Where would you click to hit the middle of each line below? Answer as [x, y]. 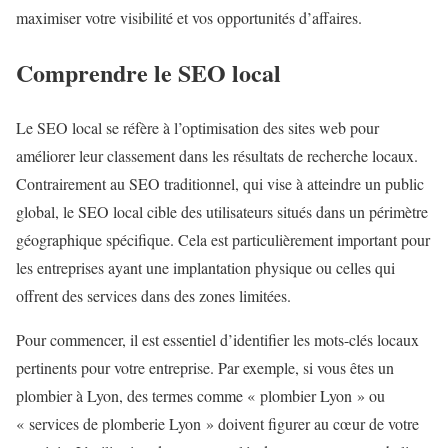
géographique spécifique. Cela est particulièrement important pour [223, 239]
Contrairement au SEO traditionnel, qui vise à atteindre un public [220, 183]
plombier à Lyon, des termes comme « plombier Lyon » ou [200, 395]
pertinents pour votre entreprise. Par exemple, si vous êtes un [205, 367]
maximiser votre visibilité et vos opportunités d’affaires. [189, 18]
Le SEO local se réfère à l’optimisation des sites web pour [197, 127]
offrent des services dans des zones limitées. [153, 295]
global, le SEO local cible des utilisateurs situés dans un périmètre [222, 211]
